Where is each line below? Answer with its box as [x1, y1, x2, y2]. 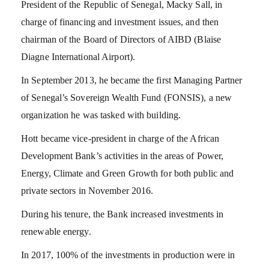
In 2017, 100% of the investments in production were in [21, 249, 235, 260]
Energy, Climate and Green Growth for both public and [21, 168, 234, 178]
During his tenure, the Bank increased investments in [21, 208, 224, 219]
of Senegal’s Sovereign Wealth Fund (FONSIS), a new [21, 92, 232, 103]
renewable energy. [21, 226, 91, 237]
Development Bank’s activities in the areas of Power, [21, 150, 224, 161]
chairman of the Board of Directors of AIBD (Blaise [21, 34, 222, 44]
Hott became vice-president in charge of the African [21, 133, 220, 144]
